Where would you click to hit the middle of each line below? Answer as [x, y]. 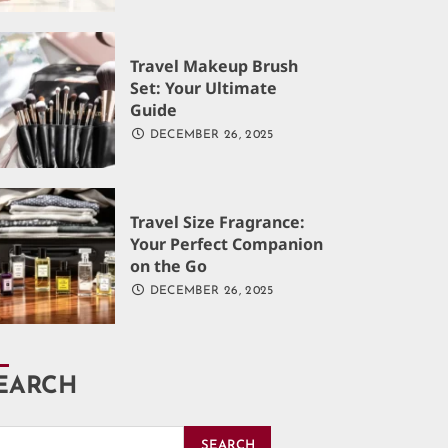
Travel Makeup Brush [214, 66]
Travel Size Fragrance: [218, 222]
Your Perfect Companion [227, 244]
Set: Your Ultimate [204, 88]
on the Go [169, 266]
